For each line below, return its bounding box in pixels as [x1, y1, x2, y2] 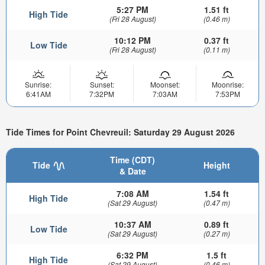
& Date [119, 165, 146, 177]
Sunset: [89, 79, 114, 89]
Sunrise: [25, 79, 51, 89]
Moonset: [150, 79, 180, 89]
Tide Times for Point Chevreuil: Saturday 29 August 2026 [6, 126, 235, 138]
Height [203, 159, 230, 171]
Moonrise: [211, 79, 244, 89]
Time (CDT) [110, 154, 155, 166]
